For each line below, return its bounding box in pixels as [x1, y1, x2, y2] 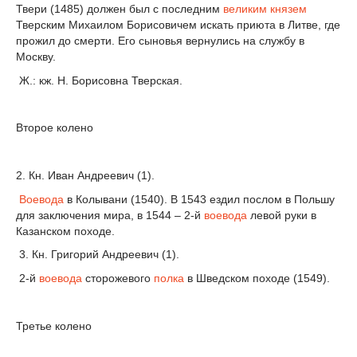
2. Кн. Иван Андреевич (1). [16, 168, 155, 182]
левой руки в [247, 208, 316, 222]
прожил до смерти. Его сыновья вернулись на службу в [16, 33, 304, 47]
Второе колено [16, 121, 93, 135]
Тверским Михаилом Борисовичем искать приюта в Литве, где [16, 18, 340, 31]
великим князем [223, 2, 307, 15]
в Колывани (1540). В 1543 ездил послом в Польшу [64, 192, 335, 206]
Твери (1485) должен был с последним [16, 2, 223, 15]
